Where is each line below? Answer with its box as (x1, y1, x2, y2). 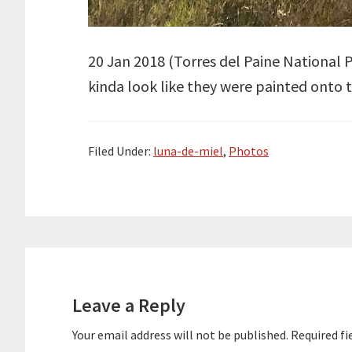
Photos (229, 143, 269, 159)
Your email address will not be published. (72, 327, 288, 343)
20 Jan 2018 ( (88, 51, 174, 71)
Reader (24, 246, 97, 277)
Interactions (24, 274, 147, 305)
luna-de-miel (153, 143, 223, 159)
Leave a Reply (72, 293, 185, 318)
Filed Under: (88, 143, 153, 159)
